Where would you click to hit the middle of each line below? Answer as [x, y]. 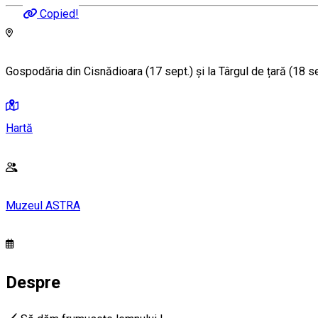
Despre [33, 283]
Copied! [59, 14]
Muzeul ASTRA [43, 205]
